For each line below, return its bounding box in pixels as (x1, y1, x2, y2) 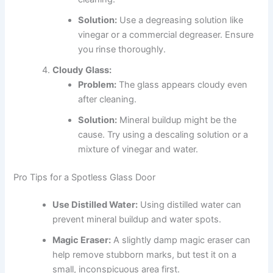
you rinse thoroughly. (78, 43, 166, 55)
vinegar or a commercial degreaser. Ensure (78, 29, 254, 40)
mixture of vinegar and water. (78, 143, 199, 155)
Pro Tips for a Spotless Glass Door (13, 171, 156, 183)
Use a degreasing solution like (117, 14, 244, 26)
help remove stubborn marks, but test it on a (52, 249, 237, 261)
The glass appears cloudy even (116, 79, 248, 90)
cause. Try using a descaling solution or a (78, 129, 249, 140)
